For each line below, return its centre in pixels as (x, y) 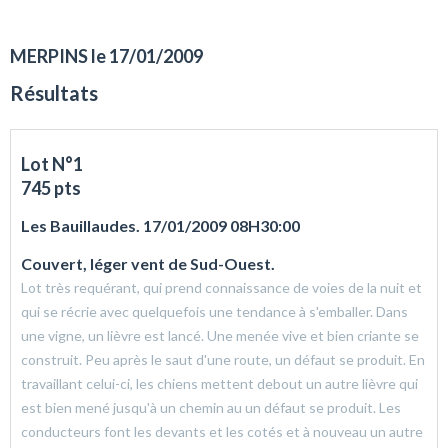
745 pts (51, 188)
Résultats (54, 93)
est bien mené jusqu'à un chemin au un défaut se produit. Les (211, 408)
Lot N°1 (52, 164)
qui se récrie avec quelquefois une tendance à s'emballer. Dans (214, 312)
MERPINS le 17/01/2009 (106, 56)
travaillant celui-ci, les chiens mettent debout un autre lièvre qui (219, 384)
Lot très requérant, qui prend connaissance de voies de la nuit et (221, 288)
